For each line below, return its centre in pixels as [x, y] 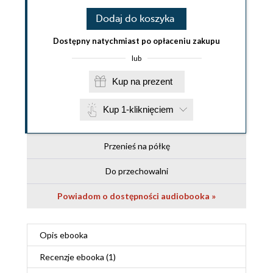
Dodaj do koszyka [135, 19]
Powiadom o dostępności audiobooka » [136, 196]
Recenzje [58, 257]
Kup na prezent [157, 81]
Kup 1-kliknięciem [138, 109]
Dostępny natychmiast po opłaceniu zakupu [136, 41]
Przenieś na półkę [136, 146]
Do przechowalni [136, 171]
